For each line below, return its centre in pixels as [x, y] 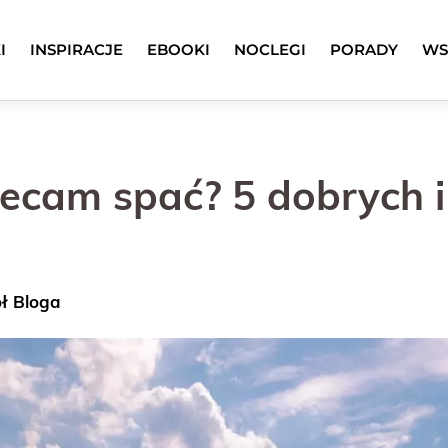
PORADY [363, 49]
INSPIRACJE [76, 49]
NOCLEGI [269, 49]
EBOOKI [178, 49]
